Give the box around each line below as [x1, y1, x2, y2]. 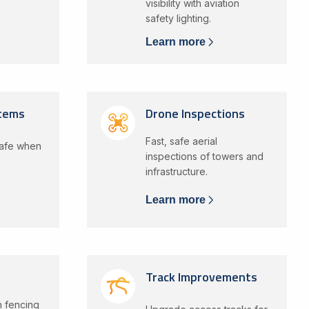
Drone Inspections [145, 104, 245, 123]
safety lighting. [145, 12, 211, 24]
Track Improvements [145, 268, 257, 286]
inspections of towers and [145, 150, 263, 162]
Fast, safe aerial [145, 134, 217, 147]
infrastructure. [145, 165, 208, 177]
